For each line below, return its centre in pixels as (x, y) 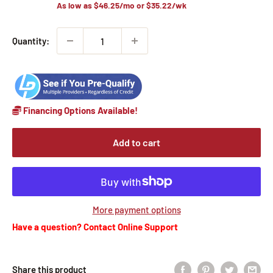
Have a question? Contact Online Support (95, 227)
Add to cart (136, 143)
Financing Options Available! (80, 111)
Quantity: (31, 41)
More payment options (136, 210)
